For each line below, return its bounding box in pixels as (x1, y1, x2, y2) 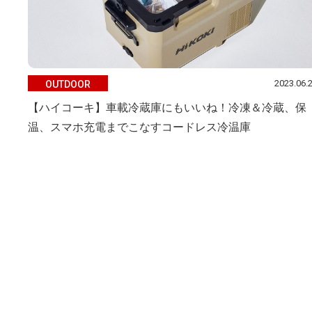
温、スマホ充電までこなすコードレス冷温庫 (28, 121, 251, 133)
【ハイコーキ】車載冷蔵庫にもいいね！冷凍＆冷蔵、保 (28, 102, 306, 114)
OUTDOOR (45, 78, 91, 90)
